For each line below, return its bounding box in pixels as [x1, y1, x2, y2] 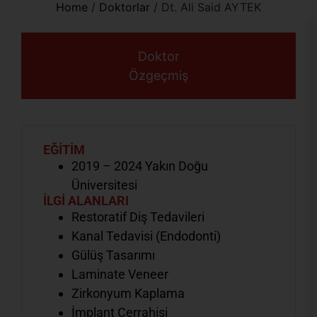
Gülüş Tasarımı [71, 248, 155, 263]
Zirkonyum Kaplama [71, 286, 185, 301]
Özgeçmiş [129, 68, 188, 83]
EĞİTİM [43, 142, 85, 158]
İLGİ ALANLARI [43, 193, 129, 209]
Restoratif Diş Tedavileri [71, 209, 204, 225]
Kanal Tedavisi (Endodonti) [71, 229, 221, 244]
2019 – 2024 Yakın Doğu [71, 158, 208, 174]
